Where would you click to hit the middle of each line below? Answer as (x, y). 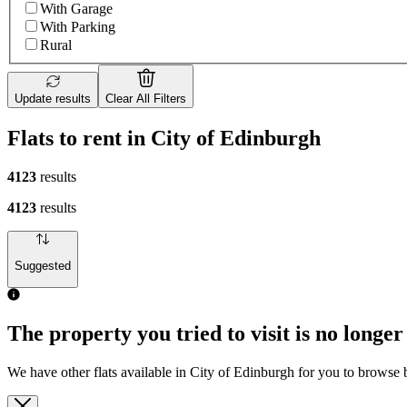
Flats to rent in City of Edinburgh (164, 138)
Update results (53, 99)
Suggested (43, 266)
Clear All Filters (146, 99)
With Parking (78, 27)
